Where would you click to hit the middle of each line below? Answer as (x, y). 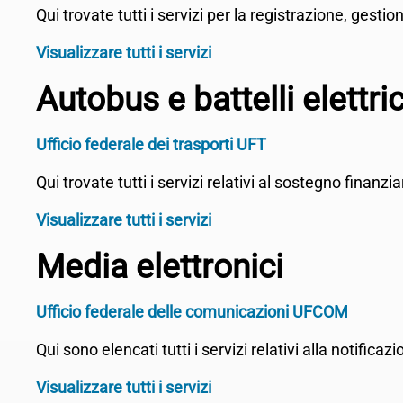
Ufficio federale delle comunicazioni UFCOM (192, 312)
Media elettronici (160, 267)
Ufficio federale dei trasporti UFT (151, 144)
